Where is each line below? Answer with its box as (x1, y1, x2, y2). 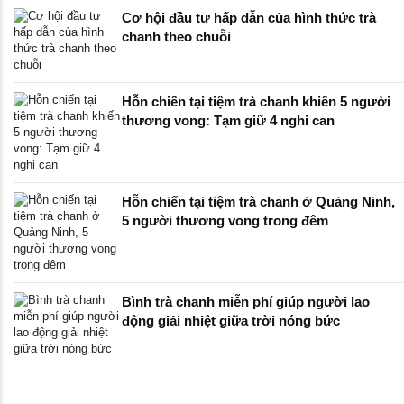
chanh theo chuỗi (122, 29, 231, 45)
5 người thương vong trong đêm (122, 213, 328, 229)
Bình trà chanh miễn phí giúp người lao (122, 294, 370, 310)
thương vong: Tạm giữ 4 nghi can (122, 113, 335, 129)
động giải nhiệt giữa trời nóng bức (122, 313, 340, 329)
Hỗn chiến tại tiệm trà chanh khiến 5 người (122, 94, 390, 110)
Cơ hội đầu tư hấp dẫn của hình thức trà (122, 10, 376, 26)
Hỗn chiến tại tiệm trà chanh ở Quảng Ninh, (122, 194, 395, 210)
